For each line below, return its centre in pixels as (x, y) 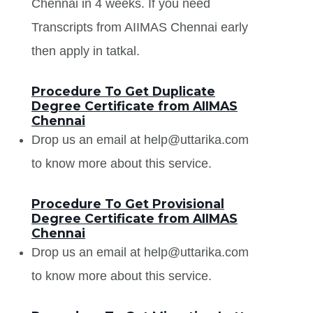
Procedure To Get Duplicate (123, 91)
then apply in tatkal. (86, 51)
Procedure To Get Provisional (128, 203)
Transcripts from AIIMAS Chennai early (140, 27)
